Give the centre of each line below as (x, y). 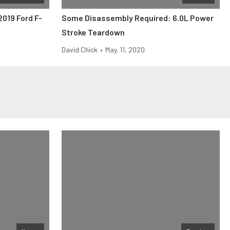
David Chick (80, 50)
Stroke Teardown (93, 32)
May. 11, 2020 (125, 50)
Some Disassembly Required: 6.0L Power (138, 18)
